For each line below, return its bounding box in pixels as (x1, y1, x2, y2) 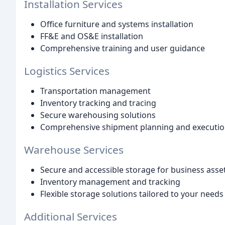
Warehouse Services (24, 142, 124, 157)
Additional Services (24, 209, 117, 223)
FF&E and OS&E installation (40, 31, 143, 42)
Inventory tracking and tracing (40, 97, 156, 108)
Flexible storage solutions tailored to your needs (40, 188, 223, 199)
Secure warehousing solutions (40, 109, 156, 121)
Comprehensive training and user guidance (40, 43, 205, 54)
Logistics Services (24, 63, 109, 78)
